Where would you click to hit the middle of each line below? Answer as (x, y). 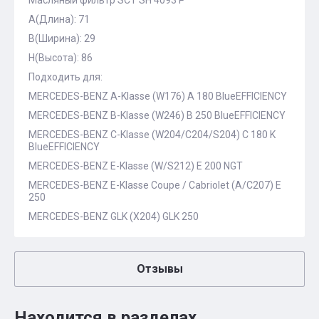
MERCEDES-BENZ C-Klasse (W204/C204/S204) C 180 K (152, 135)
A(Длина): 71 (59, 19)
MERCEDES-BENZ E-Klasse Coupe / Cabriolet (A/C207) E (155, 185)
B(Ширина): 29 (62, 38)
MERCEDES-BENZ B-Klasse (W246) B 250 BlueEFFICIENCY (157, 115)
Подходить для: (66, 77)
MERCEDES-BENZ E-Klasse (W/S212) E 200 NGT (136, 166)
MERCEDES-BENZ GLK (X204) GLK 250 (114, 216)
